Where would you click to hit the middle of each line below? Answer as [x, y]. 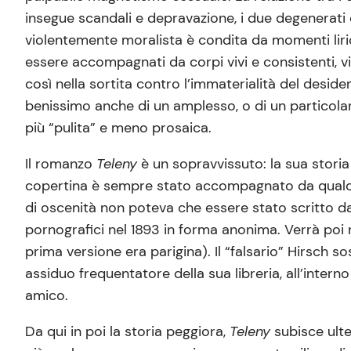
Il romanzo [61, 163]
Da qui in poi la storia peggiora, [127, 331]
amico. [47, 295]
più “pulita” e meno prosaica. [118, 127]
